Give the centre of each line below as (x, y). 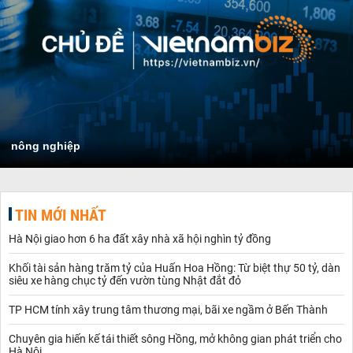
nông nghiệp (46, 145)
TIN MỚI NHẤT (61, 215)
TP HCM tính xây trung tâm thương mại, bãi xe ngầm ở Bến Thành (168, 309)
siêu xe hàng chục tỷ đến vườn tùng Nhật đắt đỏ (125, 280)
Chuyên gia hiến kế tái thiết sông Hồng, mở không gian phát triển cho (175, 338)
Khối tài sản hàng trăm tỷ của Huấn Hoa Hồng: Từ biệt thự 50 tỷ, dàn (175, 268)
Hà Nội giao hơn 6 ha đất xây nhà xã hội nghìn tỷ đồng (140, 238)
